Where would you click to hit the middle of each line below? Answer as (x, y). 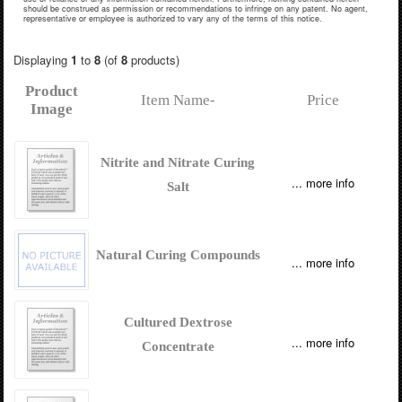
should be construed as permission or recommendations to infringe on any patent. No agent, (195, 9)
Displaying (42, 59)
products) (153, 59)
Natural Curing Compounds (178, 254)
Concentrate (178, 346)
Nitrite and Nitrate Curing (178, 162)
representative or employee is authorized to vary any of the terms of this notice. (172, 19)
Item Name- (178, 100)
